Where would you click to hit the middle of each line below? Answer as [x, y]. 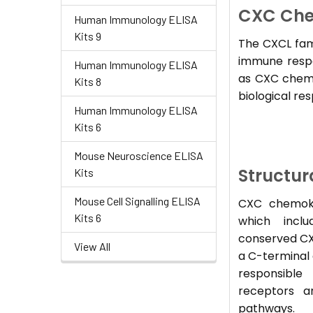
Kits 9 [88, 36]
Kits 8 [88, 81]
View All [92, 246]
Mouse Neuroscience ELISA [139, 155]
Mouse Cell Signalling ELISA [137, 201]
